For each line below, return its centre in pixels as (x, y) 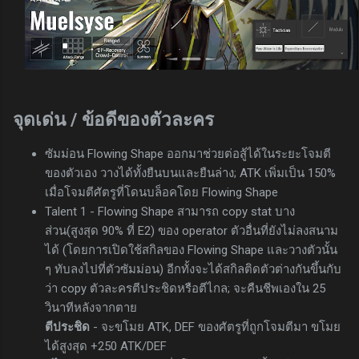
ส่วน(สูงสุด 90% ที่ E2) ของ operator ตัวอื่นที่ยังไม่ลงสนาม (192, 230)
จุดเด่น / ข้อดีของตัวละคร (113, 119)
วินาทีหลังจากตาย (91, 307)
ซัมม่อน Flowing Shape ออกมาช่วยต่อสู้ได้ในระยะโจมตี (188, 153)
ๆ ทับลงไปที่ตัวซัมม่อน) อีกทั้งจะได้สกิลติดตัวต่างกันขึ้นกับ (193, 269)
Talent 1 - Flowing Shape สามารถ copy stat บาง (170, 211)
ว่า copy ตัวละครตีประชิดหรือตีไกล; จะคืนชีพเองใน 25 (185, 288)
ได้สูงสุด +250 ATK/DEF (106, 346)
